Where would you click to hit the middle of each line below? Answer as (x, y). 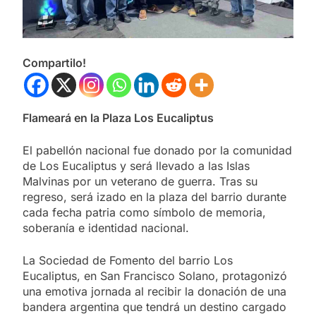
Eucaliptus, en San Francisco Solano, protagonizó (155, 275)
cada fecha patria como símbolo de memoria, (144, 212)
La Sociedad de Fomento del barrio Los (128, 260)
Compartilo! (54, 62)
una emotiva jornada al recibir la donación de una (154, 291)
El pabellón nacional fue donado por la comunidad (157, 150)
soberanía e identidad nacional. (106, 227)
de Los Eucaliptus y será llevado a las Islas (136, 165)
